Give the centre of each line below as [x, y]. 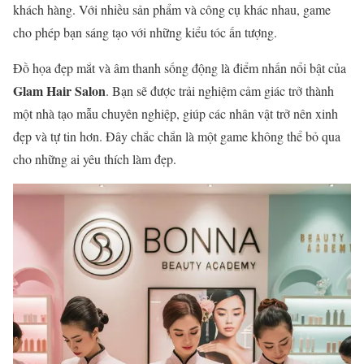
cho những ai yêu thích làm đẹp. [95, 158]
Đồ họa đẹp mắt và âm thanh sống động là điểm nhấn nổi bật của [180, 67]
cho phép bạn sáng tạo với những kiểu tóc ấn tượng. [145, 32]
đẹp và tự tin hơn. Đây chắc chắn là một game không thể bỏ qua [177, 136]
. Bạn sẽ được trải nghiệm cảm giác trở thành [220, 90]
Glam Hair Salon [59, 90]
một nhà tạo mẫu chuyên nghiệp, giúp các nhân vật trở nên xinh [175, 113]
